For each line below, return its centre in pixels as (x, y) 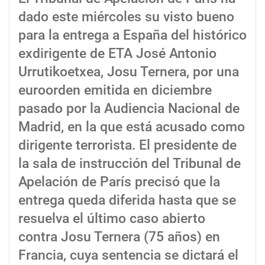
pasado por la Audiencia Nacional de (129, 109)
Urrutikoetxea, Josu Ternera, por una (129, 72)
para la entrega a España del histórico (132, 35)
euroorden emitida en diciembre (115, 91)
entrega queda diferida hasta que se (127, 201)
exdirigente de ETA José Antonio (117, 54)
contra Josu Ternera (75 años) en (119, 237)
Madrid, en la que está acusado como (132, 127)
